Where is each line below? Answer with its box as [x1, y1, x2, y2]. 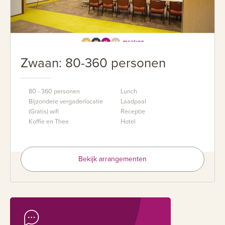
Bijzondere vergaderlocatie [29, 97, 103, 105]
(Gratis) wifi [29, 107, 59, 116]
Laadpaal [121, 97, 146, 105]
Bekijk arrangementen [78, 154, 147, 163]
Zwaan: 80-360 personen [21, 55, 166, 71]
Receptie [121, 107, 145, 116]
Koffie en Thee [29, 117, 69, 126]
